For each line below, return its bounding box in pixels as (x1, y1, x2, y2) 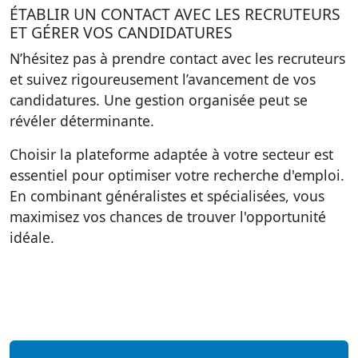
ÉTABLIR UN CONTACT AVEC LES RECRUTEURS (10, 3, 340, 25)
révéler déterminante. (10, 111, 154, 130)
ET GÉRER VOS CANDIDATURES (10, 22, 233, 43)
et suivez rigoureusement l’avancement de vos (10, 70, 316, 89)
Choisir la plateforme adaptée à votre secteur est (10, 145, 333, 164)
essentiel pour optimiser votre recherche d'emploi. (10, 165, 344, 185)
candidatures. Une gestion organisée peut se (10, 90, 308, 109)
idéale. (10, 228, 54, 247)
